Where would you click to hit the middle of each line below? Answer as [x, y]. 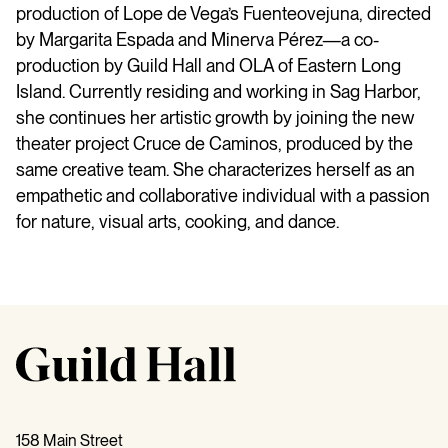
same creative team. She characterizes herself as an [215, 169]
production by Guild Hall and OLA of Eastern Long [208, 65]
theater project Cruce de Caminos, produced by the [214, 143]
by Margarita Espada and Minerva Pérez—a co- [197, 39]
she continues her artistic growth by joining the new [215, 117]
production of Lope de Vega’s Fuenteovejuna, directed [223, 13]
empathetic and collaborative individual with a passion [223, 195]
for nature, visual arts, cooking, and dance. [177, 221]
